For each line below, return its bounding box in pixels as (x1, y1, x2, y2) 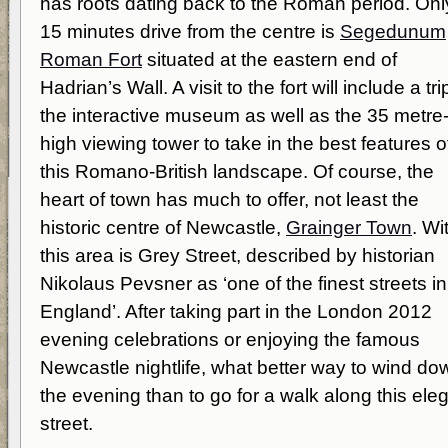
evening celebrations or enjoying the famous (40, 329, 420, 350)
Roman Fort (40, 49, 142, 70)
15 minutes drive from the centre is (40, 21, 340, 42)
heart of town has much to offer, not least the (40, 189, 419, 210)
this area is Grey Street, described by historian (40, 245, 435, 266)
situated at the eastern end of (142, 49, 397, 70)
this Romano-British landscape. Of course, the (40, 161, 434, 182)
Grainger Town (286, 217, 412, 238)
